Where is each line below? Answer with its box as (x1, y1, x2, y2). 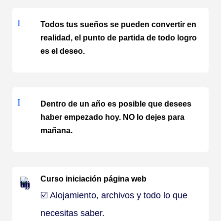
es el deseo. (40, 47, 85, 55)
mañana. (40, 126, 73, 135)
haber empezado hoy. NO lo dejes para (40, 113, 184, 121)
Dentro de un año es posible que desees (40, 100, 191, 108)
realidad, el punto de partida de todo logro (40, 34, 197, 42)
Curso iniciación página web (40, 175, 147, 183)
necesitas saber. (40, 208, 105, 218)
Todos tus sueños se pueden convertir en (40, 20, 196, 29)
